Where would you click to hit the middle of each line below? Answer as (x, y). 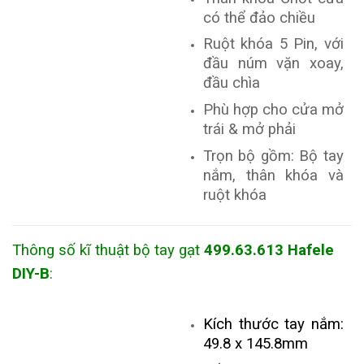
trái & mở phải (249, 130)
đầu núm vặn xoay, (273, 64)
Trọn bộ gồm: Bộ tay (273, 156)
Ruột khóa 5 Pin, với (273, 44)
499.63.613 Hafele (269, 250)
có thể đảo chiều (259, 17)
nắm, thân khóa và (273, 175)
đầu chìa (231, 83)
